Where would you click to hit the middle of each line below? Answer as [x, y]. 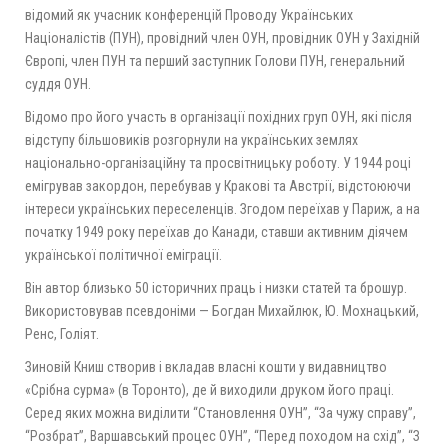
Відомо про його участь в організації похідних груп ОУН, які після [218, 117]
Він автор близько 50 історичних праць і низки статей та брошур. [216, 288]
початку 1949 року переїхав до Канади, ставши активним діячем [216, 232]
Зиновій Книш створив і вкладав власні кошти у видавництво [206, 367]
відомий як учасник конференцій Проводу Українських [189, 15]
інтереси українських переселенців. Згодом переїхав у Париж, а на [222, 209]
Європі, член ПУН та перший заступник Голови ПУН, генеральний [215, 61]
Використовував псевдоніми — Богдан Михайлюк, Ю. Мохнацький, [222, 311]
